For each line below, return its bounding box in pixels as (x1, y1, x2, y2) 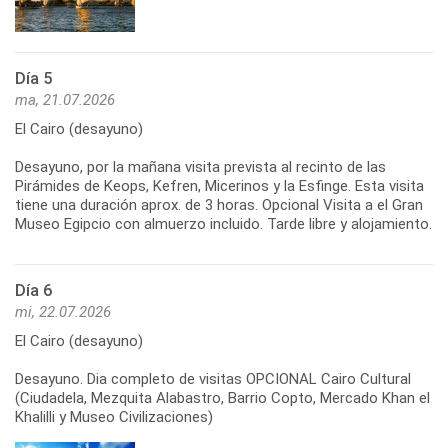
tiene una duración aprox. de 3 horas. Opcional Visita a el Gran (15, 196, 423, 215)
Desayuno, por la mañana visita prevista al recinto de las (15, 158, 386, 177)
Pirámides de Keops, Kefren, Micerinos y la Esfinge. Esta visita (15, 177, 424, 196)
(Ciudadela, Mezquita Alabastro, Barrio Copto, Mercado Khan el (15, 389, 430, 408)
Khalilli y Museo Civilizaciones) (15, 408, 213, 427)
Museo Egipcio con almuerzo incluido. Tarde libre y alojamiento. (15, 215, 432, 234)
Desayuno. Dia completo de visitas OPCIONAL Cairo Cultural (15, 370, 411, 389)
